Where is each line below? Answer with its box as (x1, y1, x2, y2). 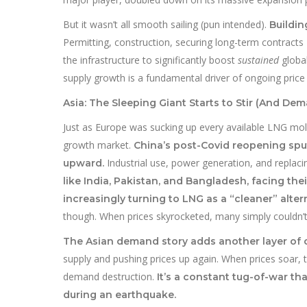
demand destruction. (63, 269, 157, 283)
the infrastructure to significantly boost (63, 53, 238, 66)
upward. (63, 156, 104, 169)
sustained (238, 53, 279, 66)
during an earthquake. (63, 288, 176, 301)
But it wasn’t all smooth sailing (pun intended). (63, 17, 269, 31)
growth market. (63, 138, 134, 151)
